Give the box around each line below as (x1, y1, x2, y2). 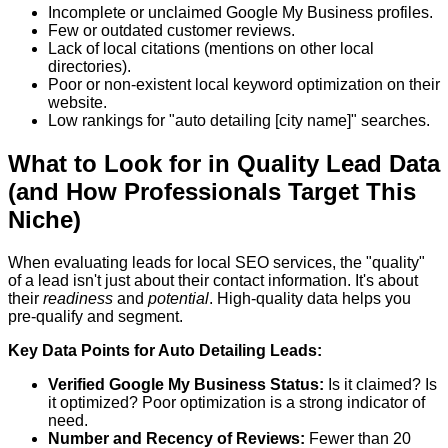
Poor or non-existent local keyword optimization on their (48, 76, 440, 94)
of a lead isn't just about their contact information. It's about (8, 272, 418, 290)
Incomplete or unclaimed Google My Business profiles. (48, 4, 433, 22)
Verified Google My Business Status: (48, 376, 324, 394)
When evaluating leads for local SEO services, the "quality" (8, 254, 425, 272)
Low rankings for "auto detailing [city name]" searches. (48, 112, 430, 130)
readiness (43, 290, 113, 308)
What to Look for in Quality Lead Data (8, 150, 440, 178)
